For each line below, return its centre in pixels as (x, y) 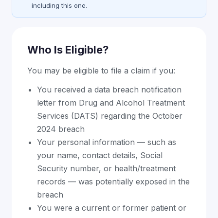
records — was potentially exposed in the (113, 182)
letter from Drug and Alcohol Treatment (111, 103)
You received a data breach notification (109, 90)
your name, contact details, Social (100, 155)
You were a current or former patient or (112, 208)
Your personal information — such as (107, 142)
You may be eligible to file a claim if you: (101, 71)
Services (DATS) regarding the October (110, 116)
